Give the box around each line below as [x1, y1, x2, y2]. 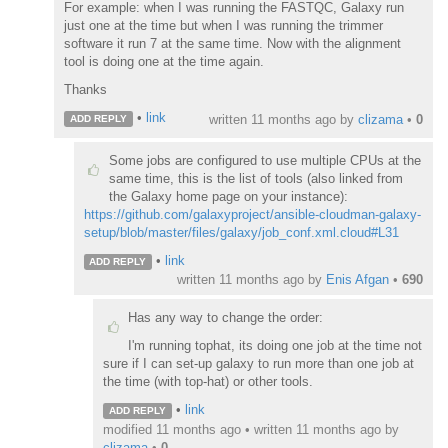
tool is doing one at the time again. [64, 54, 264, 70]
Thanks [64, 82, 107, 98]
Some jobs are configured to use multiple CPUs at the [108, 153, 421, 169]
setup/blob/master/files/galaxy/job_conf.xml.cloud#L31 [83, 225, 399, 241]
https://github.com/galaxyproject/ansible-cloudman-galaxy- [83, 207, 421, 223]
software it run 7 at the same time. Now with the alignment [64, 36, 401, 52]
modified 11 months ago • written [103, 421, 296, 437]
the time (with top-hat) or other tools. [103, 374, 313, 390]
